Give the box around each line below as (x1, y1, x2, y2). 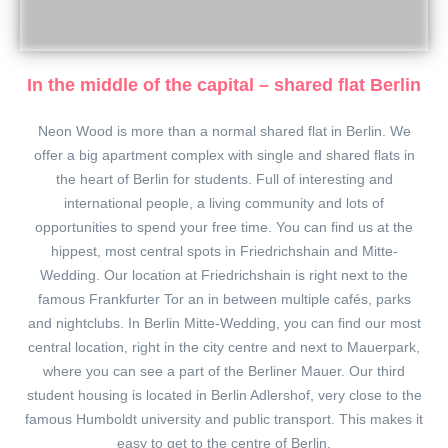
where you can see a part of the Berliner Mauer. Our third (43, 363, 405, 380)
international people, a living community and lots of (64, 195, 384, 212)
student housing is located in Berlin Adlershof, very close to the (26, 387, 422, 404)
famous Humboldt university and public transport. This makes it (25, 411, 423, 428)
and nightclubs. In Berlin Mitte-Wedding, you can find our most (27, 315, 421, 332)
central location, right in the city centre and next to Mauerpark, (28, 339, 420, 356)
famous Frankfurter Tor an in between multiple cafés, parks (37, 291, 411, 308)
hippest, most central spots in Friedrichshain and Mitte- (50, 243, 398, 260)
